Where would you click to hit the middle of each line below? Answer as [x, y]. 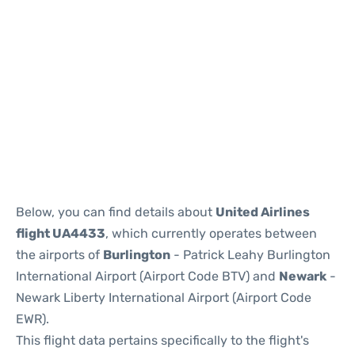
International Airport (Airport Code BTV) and [147, 276]
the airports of [59, 255]
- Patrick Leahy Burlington [250, 255]
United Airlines [263, 212]
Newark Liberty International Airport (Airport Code [164, 298]
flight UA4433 [61, 233]
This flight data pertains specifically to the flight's [162, 340]
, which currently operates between [211, 233]
